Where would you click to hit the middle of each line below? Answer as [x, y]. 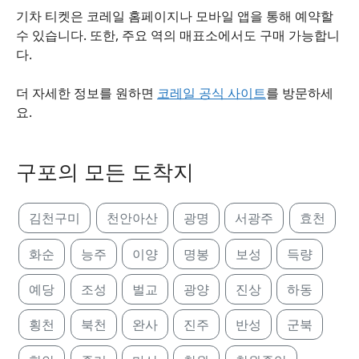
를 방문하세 [300, 93]
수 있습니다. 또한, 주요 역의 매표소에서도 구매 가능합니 [178, 35]
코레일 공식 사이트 [212, 93]
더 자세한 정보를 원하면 [87, 93]
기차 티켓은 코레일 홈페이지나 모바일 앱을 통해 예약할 [175, 16]
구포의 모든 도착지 [105, 172]
